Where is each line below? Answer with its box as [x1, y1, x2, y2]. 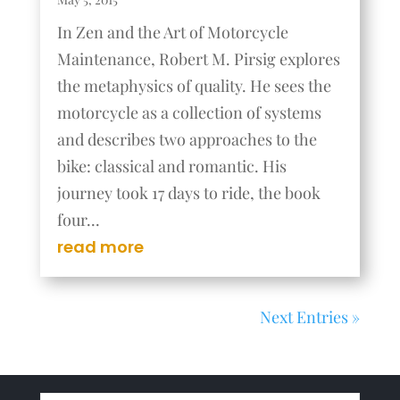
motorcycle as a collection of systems [56, 102, 321, 124]
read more [56, 236, 144, 259]
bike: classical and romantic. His [56, 155, 287, 178]
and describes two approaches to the [56, 129, 317, 151]
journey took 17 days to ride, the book [56, 182, 321, 204]
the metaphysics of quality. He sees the [56, 75, 331, 97]
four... [56, 209, 100, 231]
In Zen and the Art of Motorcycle [56, 21, 288, 44]
